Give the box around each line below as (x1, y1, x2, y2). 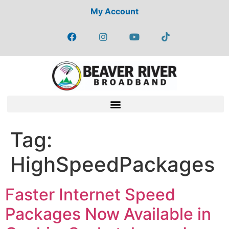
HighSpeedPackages (10, 152, 215, 177)
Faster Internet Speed (5, 185, 175, 205)
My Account (90, 6, 139, 16)
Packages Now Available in (5, 204, 211, 224)
